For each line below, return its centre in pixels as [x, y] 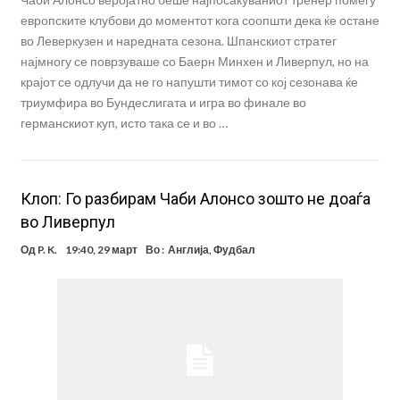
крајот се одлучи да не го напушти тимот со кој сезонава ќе [189, 81]
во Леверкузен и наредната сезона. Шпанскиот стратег [178, 40]
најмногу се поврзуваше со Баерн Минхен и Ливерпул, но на [194, 61]
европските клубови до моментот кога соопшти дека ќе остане [200, 20]
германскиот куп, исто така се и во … [124, 122]
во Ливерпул [67, 221]
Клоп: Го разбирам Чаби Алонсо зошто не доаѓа [195, 198]
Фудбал [234, 249]
